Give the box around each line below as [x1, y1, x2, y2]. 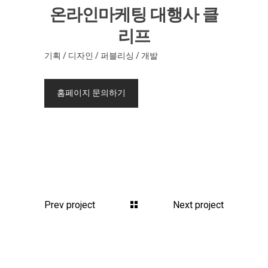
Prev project [44, 199, 95, 211]
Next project [173, 199, 224, 211]
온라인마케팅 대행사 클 [50, 4, 218, 25]
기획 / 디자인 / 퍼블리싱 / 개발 [44, 50, 158, 60]
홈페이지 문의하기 [57, 87, 126, 98]
